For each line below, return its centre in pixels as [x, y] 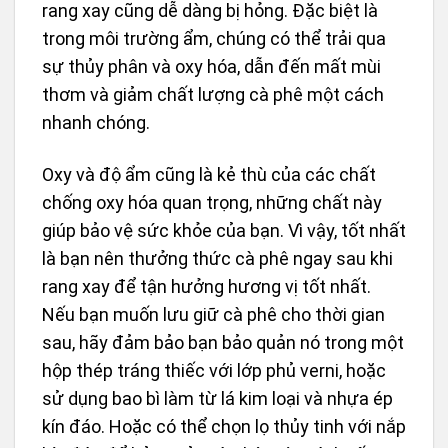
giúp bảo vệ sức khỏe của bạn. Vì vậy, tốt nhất [224, 230]
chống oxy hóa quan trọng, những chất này [212, 202]
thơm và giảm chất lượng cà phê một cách [213, 95]
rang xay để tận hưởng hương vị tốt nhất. [206, 286]
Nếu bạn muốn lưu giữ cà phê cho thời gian [213, 314]
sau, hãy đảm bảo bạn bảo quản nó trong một [223, 342]
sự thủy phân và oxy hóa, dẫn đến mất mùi [211, 67]
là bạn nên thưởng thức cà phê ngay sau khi [217, 258]
